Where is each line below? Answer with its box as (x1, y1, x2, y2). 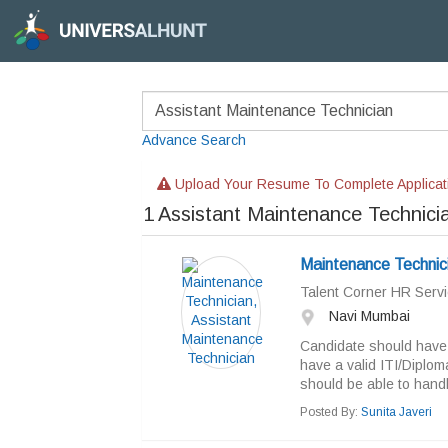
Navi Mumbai (324, 308, 410, 324)
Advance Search (142, 132, 246, 148)
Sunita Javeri (360, 405, 432, 419)
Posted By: (299, 405, 361, 419)
